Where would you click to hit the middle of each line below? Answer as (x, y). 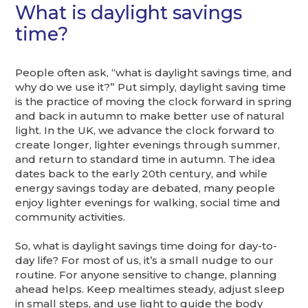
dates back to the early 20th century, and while (142, 173)
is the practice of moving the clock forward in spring (154, 101)
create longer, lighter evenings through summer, (148, 144)
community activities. (70, 217)
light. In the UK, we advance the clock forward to (145, 130)
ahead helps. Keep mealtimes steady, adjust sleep (150, 289)
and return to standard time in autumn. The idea (145, 159)
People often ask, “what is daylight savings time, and (154, 72)
